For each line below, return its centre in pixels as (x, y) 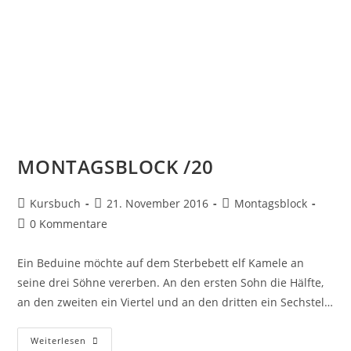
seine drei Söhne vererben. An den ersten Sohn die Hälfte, (171, 282)
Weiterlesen (59, 340)
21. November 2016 (158, 203)
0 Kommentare (69, 223)
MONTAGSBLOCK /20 (116, 166)
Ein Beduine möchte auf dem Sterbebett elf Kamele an (161, 262)
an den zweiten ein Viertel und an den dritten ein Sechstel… (175, 302)
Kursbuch (56, 203)
